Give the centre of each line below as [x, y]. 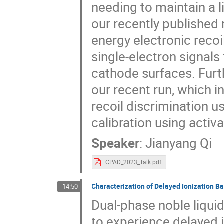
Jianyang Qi [179, 143]
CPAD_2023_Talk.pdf [133, 162]
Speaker [116, 143]
